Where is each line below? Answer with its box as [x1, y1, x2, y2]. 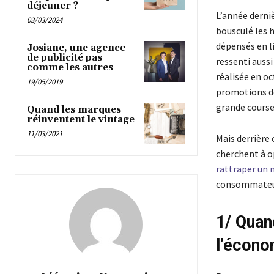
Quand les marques [27, 103, 121, 116]
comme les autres [27, 61, 113, 73]
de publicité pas [27, 51, 102, 64]
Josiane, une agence [27, 42, 125, 54]
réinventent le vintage [27, 113, 135, 125]
